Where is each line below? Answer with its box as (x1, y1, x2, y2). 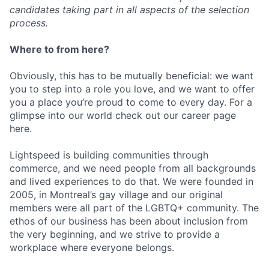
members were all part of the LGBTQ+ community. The (10, 202, 259, 214)
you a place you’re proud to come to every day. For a (10, 96, 252, 109)
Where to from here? (10, 43, 109, 56)
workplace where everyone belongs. (10, 241, 174, 254)
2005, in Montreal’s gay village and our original (10, 189, 223, 201)
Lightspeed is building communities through (10, 149, 208, 162)
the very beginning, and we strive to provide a (10, 228, 220, 241)
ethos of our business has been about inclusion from (10, 215, 248, 228)
